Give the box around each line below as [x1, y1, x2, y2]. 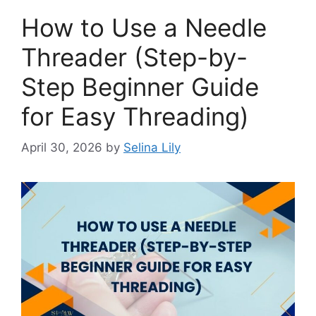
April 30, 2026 [21, 140, 102, 155]
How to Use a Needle [21, 12, 267, 42]
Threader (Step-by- [21, 42, 248, 72]
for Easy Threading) [21, 101, 249, 131]
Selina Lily [123, 140, 181, 155]
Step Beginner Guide [21, 71, 259, 102]
